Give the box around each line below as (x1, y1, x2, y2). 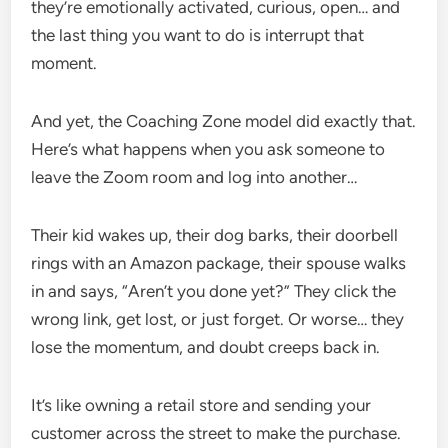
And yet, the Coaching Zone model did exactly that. (31, 110, 417, 131)
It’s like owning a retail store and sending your (31, 394, 372, 415)
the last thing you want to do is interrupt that (31, 24, 365, 45)
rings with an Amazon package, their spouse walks (31, 252, 407, 273)
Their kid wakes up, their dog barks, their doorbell (31, 224, 399, 245)
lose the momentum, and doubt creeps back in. (31, 336, 381, 357)
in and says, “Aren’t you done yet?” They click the (31, 280, 397, 301)
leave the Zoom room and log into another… (31, 166, 358, 187)
